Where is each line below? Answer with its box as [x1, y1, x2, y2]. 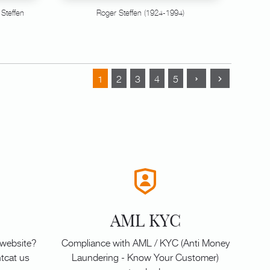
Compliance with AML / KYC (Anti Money [61, 234, 230, 250]
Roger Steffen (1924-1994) [96, 7, 184, 19]
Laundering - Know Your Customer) [72, 249, 219, 264]
